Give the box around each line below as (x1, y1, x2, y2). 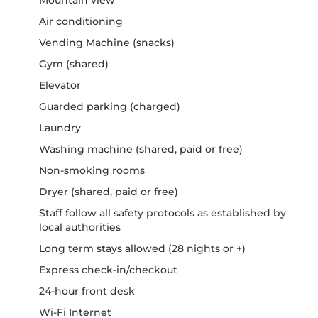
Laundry (39, 121, 81, 134)
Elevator (39, 78, 81, 92)
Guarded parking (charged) (39, 99, 180, 113)
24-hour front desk (39, 284, 135, 297)
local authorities (39, 220, 121, 234)
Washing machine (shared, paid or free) (39, 142, 243, 155)
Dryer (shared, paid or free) (39, 185, 178, 198)
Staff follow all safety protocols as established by (39, 206, 286, 219)
